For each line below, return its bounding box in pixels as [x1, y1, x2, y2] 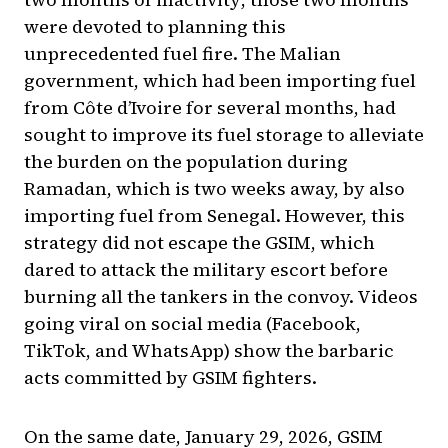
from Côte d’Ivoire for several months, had [24, 95, 396, 121]
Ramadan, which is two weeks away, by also [24, 176, 405, 202]
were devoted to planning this [24, 14, 286, 40]
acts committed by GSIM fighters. [24, 365, 317, 391]
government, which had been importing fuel [24, 68, 416, 94]
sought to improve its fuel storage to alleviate [24, 122, 424, 148]
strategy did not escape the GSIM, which [24, 230, 375, 256]
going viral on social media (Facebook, [24, 311, 361, 337]
